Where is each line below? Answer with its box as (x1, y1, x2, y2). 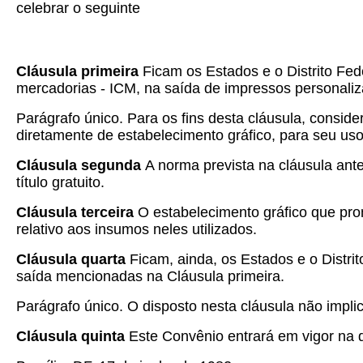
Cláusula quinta (16, 328, 129, 344)
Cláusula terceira (16, 204, 134, 220)
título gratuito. (16, 174, 105, 190)
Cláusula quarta (16, 251, 130, 267)
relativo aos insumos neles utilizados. (16, 221, 257, 237)
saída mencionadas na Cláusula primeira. (16, 268, 284, 284)
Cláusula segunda (16, 157, 145, 173)
